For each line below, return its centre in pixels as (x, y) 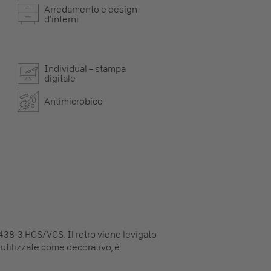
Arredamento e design (90, 9)
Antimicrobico (73, 101)
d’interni (61, 19)
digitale (60, 78)
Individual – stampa (85, 69)
